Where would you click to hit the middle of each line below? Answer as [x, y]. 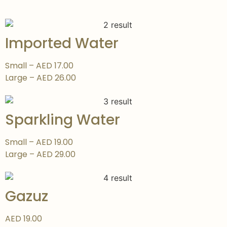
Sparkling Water [63, 120]
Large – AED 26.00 [41, 78]
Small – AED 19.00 [39, 142]
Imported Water [62, 44]
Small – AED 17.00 [39, 66]
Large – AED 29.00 [40, 154]
